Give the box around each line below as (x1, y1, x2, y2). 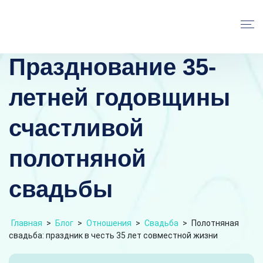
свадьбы (9, 176, 113, 202)
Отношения (86, 218, 131, 228)
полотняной (9, 145, 146, 171)
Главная (11, 218, 42, 228)
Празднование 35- (9, 53, 216, 80)
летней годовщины (9, 84, 230, 110)
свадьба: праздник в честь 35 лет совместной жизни (9, 230, 218, 240)
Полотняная (191, 218, 239, 228)
